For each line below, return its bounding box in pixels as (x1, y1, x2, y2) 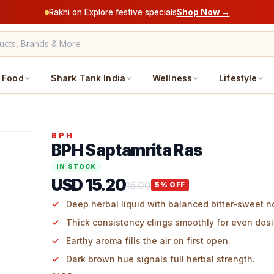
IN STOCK (56, 163, 97, 170)
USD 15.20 (51, 176, 126, 194)
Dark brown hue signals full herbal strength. (66, 254, 255, 264)
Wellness (152, 73, 193, 83)
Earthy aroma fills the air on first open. (66, 235, 231, 246)
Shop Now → (176, 7, 230, 17)
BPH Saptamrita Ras (51, 141, 203, 160)
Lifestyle (219, 73, 257, 83)
